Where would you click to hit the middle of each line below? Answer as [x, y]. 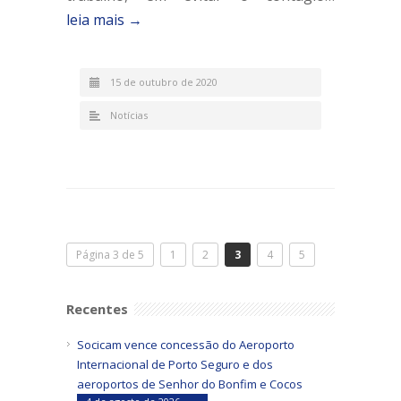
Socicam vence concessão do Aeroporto [186, 344]
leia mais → [104, 19]
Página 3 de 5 [110, 254]
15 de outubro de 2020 [164, 81]
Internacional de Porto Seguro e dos [175, 364]
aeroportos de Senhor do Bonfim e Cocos [190, 384]
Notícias [129, 115]
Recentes [97, 308]
